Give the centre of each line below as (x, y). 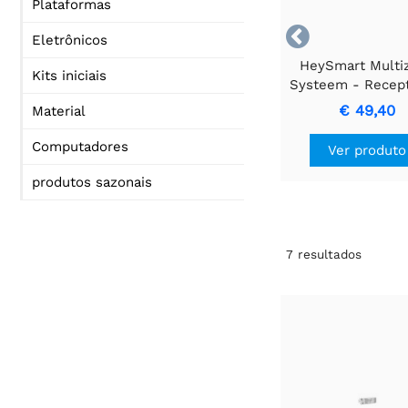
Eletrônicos (70, 40)
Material (59, 111)
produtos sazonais (92, 182)
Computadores (80, 147)
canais (367, 122)
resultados (330, 254)
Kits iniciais (69, 76)
